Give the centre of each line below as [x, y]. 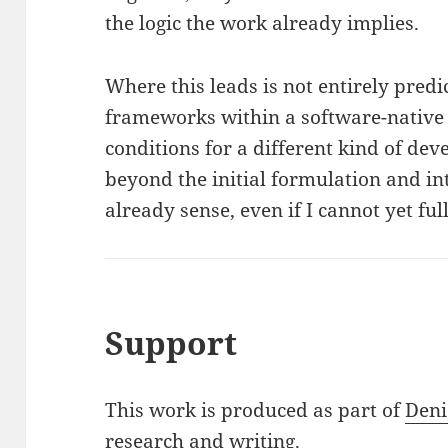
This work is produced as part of [255, 409]
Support [171, 342]
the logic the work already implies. [262, 22]
